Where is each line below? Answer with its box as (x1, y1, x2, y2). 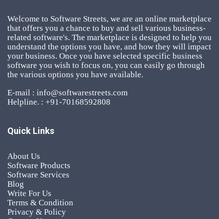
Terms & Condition (7, 197, 73, 207)
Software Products (7, 160, 70, 170)
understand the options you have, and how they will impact (7, 42, 211, 51)
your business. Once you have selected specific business (7, 51, 202, 61)
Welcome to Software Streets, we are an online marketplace (7, 14, 212, 23)
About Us (7, 151, 40, 161)
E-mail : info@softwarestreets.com (7, 88, 128, 97)
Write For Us (7, 188, 51, 198)
